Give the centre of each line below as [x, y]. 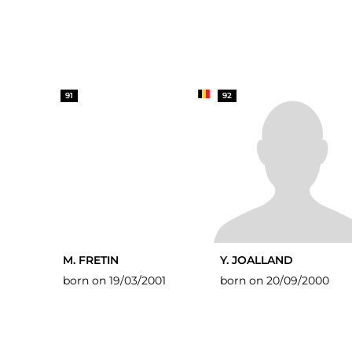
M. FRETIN [91, 260]
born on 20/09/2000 [275, 280]
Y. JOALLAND [257, 260]
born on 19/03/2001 [114, 280]
